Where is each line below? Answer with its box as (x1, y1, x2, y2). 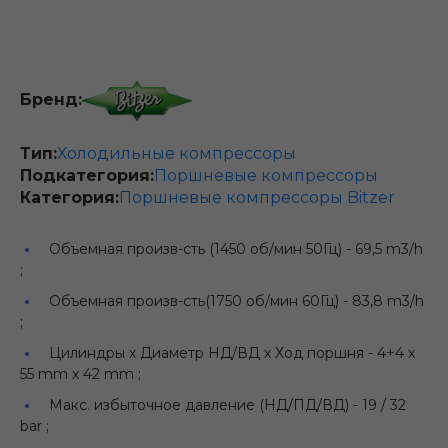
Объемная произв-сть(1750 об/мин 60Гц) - (49, 291, 352, 310)
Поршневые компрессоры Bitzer (119, 187, 395, 207)
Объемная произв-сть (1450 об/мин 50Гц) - (49, 239, 355, 258)
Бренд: (20, 90, 82, 110)
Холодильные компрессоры (57, 143, 296, 163)
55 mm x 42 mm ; (20, 364, 141, 383)
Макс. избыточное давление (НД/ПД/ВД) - (49, 395, 362, 414)
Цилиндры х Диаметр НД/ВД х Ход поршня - (49, 343, 377, 362)
